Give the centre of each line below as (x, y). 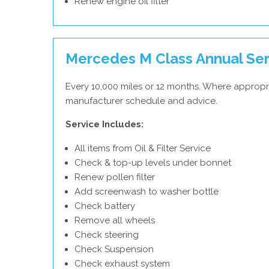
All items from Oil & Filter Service (143, 148)
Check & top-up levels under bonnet (153, 163)
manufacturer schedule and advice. (141, 101)
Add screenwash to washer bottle (147, 192)
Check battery (105, 206)
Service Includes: (104, 124)
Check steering (107, 235)
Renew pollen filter (115, 177)
